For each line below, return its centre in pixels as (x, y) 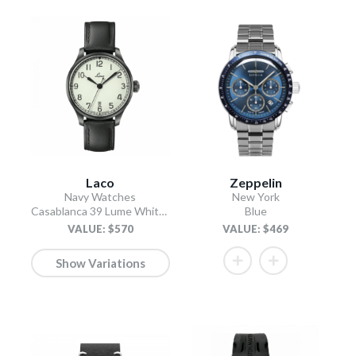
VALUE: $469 (256, 228)
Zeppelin (255, 182)
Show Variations (100, 263)
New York (255, 196)
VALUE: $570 (100, 228)
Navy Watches (101, 196)
